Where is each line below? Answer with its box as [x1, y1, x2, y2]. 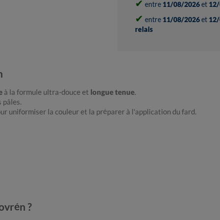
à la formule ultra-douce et [2, 87, 90, 97]
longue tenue [90, 87, 135, 97]
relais [135, 25, 153, 34]
